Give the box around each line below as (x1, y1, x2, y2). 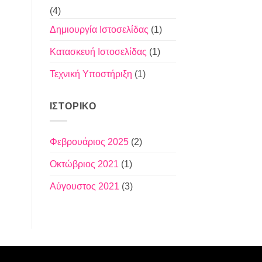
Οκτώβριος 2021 (49, 158, 119, 169)
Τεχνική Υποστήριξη (49, 69, 132, 80)
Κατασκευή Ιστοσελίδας (49, 47, 147, 57)
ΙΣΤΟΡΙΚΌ (49, 101, 96, 112)
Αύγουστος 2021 (49, 181, 119, 191)
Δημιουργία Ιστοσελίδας (49, 25, 149, 35)
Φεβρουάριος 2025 (49, 136, 129, 147)
